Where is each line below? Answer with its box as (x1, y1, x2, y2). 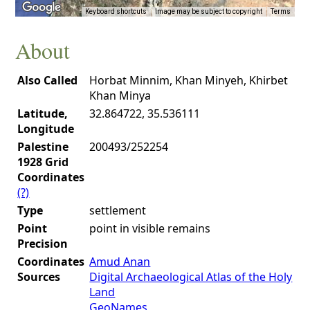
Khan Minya (89, 87, 152, 103)
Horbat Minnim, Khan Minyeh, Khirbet (89, 72, 289, 88)
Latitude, (17, 105, 69, 121)
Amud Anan (89, 253, 151, 269)
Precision (17, 235, 69, 251)
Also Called (17, 72, 78, 88)
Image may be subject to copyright (154, 8, 262, 16)
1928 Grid (17, 154, 69, 170)
